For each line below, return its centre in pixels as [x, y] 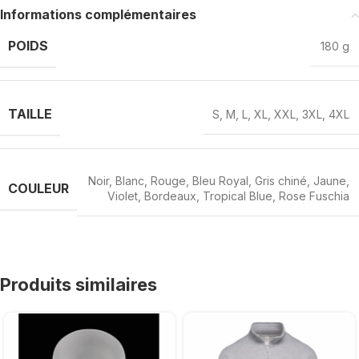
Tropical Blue [238, 196]
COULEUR [38, 188]
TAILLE [30, 114]
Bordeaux [170, 196]
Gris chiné [281, 181]
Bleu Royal [220, 181]
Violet [123, 196]
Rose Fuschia [314, 196]
